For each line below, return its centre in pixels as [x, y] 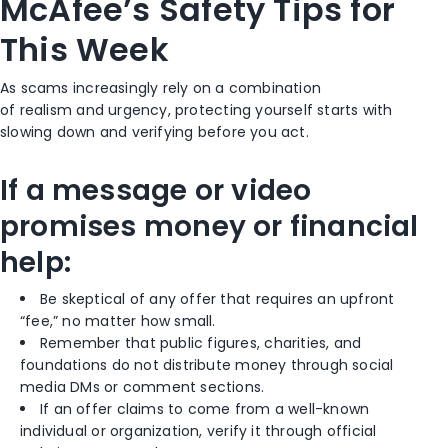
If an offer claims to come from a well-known [205, 408]
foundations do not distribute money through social [207, 364]
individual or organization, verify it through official [198, 430]
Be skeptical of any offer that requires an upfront [217, 298]
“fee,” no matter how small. [118, 320]
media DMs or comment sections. [142, 386]
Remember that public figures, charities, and [201, 342]
